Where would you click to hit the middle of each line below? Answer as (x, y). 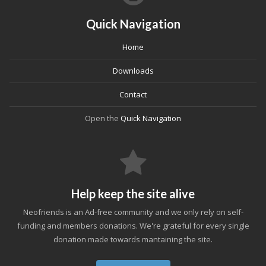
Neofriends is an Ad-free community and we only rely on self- (133, 212)
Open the (103, 118)
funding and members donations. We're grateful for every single (133, 226)
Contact (133, 94)
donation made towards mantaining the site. (133, 239)
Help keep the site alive (133, 194)
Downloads (133, 71)
